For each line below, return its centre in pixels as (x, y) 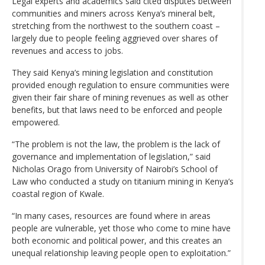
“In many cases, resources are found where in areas (111, 215)
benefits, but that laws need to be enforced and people (117, 109)
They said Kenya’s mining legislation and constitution (112, 72)
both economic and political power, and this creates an (117, 240)
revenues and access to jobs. (67, 50)
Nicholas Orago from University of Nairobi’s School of (115, 169)
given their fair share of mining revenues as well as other (120, 97)
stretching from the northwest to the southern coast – (116, 25)
